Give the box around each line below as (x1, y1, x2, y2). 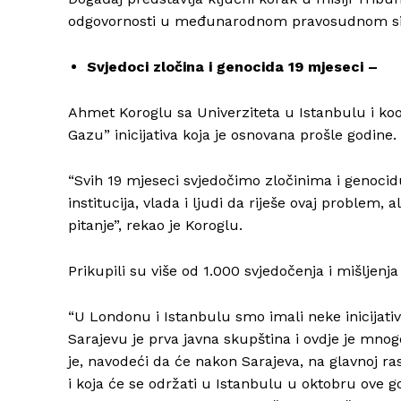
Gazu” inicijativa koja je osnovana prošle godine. (68, 126, 397, 144)
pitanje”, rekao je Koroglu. (68, 217, 243, 235)
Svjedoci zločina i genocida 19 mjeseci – (87, 58, 378, 76)
